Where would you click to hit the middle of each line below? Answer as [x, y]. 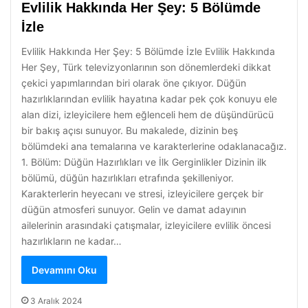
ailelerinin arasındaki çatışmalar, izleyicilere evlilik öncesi [146, 225]
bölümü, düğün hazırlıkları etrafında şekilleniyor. [128, 178]
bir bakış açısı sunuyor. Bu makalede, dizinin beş [130, 130]
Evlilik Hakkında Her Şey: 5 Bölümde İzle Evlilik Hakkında [148, 51]
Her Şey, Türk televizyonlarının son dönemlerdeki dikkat [146, 67]
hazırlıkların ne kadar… [71, 241]
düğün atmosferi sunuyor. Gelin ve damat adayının [134, 209]
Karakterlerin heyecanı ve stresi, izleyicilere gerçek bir [142, 194]
